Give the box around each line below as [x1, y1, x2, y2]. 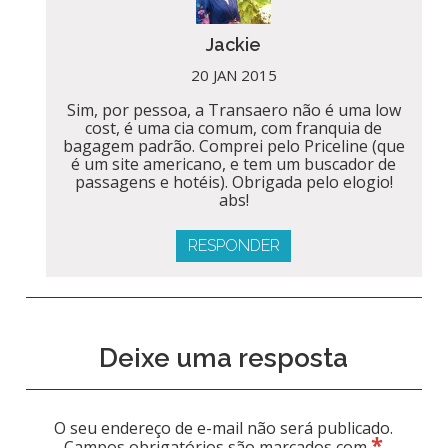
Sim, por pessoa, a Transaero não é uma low [66, 98, 401, 121]
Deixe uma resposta [99, 342, 349, 373]
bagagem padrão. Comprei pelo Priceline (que [62, 134, 405, 157]
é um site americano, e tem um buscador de [71, 152, 397, 175]
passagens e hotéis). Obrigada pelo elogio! [74, 170, 393, 193]
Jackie [206, 33, 262, 55]
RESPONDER [187, 235, 280, 255]
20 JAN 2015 [190, 64, 277, 85]
